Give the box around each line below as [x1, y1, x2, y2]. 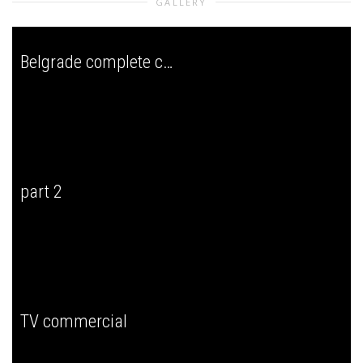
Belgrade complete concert [163, 52, 173, 73]
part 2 [20, 181, 62, 203]
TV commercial [20, 311, 127, 332]
